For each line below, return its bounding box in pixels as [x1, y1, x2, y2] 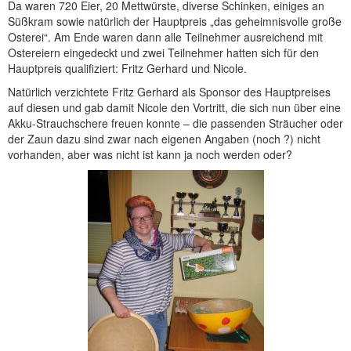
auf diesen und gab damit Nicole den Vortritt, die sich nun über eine [8, 100, 341, 116]
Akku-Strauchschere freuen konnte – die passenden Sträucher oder [8, 115, 343, 132]
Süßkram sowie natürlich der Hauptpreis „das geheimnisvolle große [8, 13, 342, 30]
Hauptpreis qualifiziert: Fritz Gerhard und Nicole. [8, 60, 247, 77]
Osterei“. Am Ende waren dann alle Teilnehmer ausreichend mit [8, 29, 323, 45]
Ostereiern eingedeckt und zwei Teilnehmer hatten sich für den [8, 45, 319, 61]
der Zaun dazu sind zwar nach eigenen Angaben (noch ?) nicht [8, 131, 320, 147]
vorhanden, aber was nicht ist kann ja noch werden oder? [8, 147, 292, 163]
